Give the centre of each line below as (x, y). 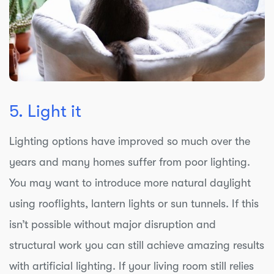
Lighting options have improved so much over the (130, 141)
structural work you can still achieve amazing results (137, 245)
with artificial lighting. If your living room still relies (131, 266)
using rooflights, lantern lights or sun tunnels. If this (134, 203)
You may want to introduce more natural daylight (130, 183)
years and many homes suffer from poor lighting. (130, 162)
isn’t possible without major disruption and (113, 224)
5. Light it (45, 111)
